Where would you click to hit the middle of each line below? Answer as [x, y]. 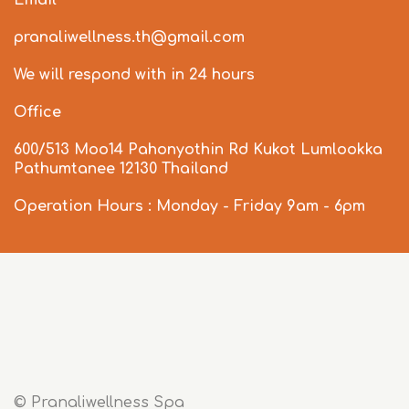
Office [37, 113]
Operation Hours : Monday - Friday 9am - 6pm [189, 207]
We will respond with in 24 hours [134, 75]
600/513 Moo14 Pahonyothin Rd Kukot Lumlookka [198, 150]
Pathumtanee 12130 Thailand [121, 169]
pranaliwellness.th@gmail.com [129, 38]
